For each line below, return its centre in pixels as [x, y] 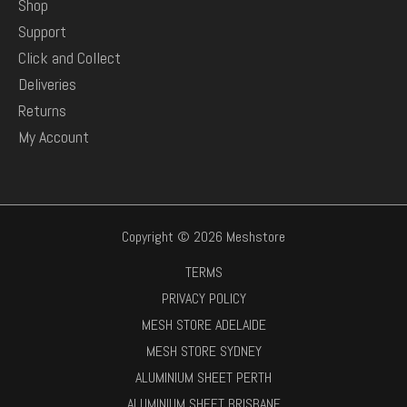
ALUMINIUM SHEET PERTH [203, 377]
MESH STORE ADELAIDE [203, 325]
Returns [42, 110]
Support [42, 31]
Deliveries [47, 84]
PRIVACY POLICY [203, 298]
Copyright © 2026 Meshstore [203, 237]
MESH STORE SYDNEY [203, 351]
